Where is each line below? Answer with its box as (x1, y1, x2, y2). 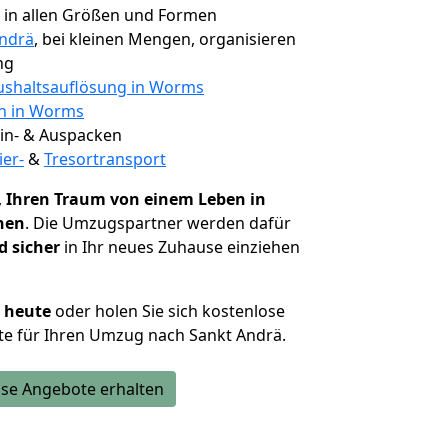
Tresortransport (44, 148, 166, 170)
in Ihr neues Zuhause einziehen (60, 236, 300, 258)
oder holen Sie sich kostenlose (51, 300, 285, 322)
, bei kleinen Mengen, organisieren (34, 28, 296, 50)
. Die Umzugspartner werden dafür (25, 212, 291, 234)
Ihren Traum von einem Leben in (6, 188, 266, 210)
